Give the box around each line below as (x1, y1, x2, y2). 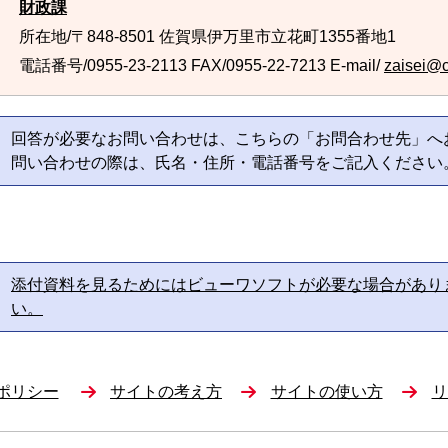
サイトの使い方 (270, 383, 383, 400)
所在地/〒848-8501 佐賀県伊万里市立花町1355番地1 (19, 28, 396, 45)
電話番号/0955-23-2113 (19, 57, 187, 74)
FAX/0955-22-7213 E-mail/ (187, 57, 384, 74)
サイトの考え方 (110, 383, 222, 400)
